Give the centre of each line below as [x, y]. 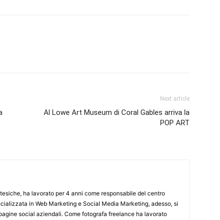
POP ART [175, 123]
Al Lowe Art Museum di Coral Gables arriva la [117, 112]
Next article [175, 99]
